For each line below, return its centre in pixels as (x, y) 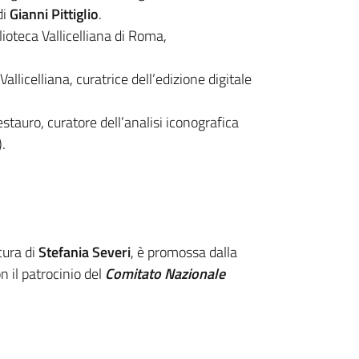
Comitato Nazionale (165, 274)
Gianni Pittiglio (54, 14)
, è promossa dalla (184, 252)
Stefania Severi (85, 252)
